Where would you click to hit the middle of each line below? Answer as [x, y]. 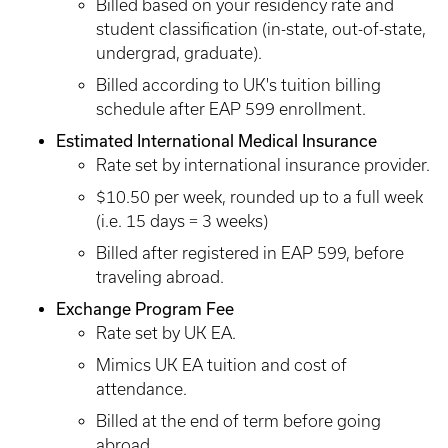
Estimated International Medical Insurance [216, 140]
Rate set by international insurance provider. [263, 165]
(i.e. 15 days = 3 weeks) [182, 221]
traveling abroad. [160, 277]
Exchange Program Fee [145, 308]
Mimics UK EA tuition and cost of [221, 365]
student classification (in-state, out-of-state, [261, 29]
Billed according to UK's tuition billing [238, 85]
